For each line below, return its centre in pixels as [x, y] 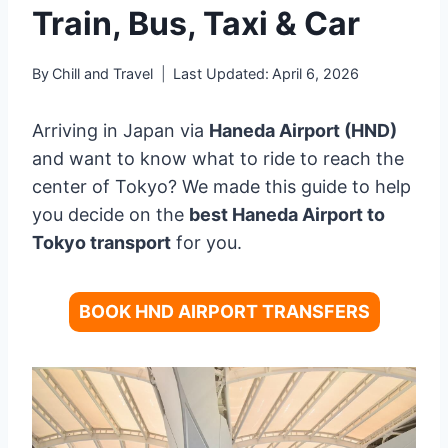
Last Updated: [221, 73]
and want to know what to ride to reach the [218, 158]
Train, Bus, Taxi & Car [196, 23]
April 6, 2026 [316, 73]
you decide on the [110, 214]
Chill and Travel [103, 73]
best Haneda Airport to [287, 214]
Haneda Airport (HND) [303, 130]
